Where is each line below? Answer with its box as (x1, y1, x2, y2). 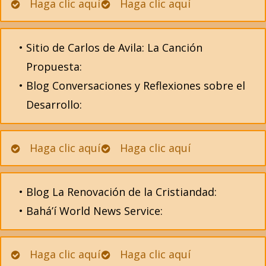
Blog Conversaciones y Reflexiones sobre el (26, 78, 245, 93)
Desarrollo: (26, 97, 82, 112)
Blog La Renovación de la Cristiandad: (26, 185, 217, 199)
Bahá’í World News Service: (26, 204, 163, 218)
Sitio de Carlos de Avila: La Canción (26, 40, 202, 55)
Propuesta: (26, 59, 82, 74)
